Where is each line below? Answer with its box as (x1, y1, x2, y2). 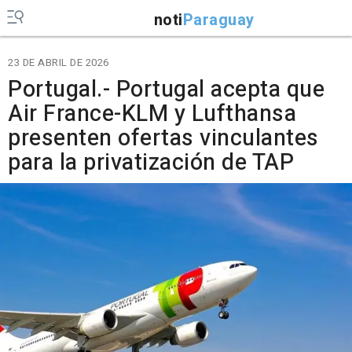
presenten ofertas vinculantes (8, 122, 319, 155)
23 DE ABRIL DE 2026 (8, 55, 109, 70)
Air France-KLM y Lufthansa (8, 97, 296, 130)
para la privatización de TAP (8, 146, 294, 179)
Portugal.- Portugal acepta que (8, 73, 324, 106)
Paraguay (182, 8, 255, 31)
